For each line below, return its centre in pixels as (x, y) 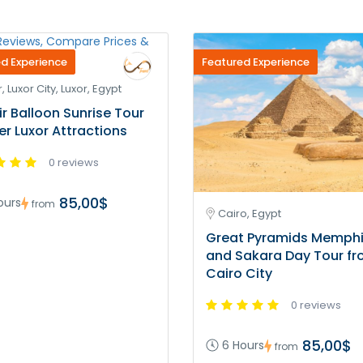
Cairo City (239, 274)
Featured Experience (256, 62)
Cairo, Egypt (250, 214)
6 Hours (243, 346)
